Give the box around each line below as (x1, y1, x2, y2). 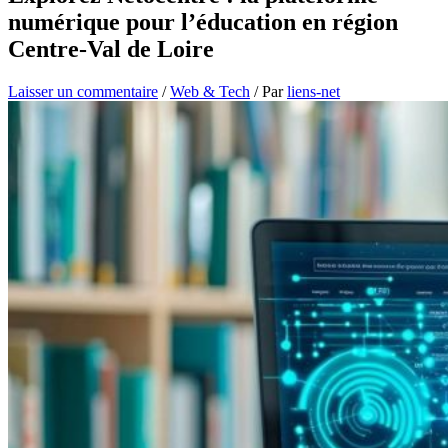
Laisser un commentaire (8, 83, 158, 100)
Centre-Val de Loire (8, 36, 214, 63)
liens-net (287, 83, 340, 100)
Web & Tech (170, 83, 250, 100)
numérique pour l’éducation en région (8, 9, 398, 36)
